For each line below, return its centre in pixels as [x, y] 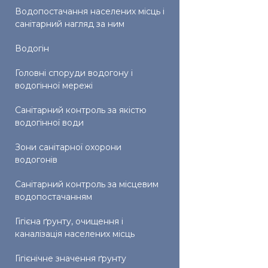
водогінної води [49, 123]
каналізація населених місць [75, 234]
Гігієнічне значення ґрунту [71, 258]
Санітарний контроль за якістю [81, 110]
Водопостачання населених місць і [90, 11]
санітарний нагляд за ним [70, 24]
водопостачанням [54, 197]
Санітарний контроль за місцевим [87, 184]
